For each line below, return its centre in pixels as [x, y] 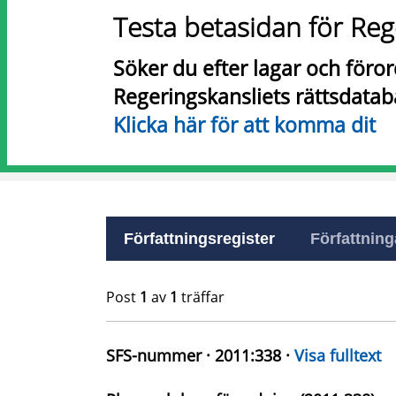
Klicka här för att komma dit [244, 125]
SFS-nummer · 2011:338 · [200, 355]
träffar [201, 297]
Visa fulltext [338, 355]
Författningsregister [199, 239]
